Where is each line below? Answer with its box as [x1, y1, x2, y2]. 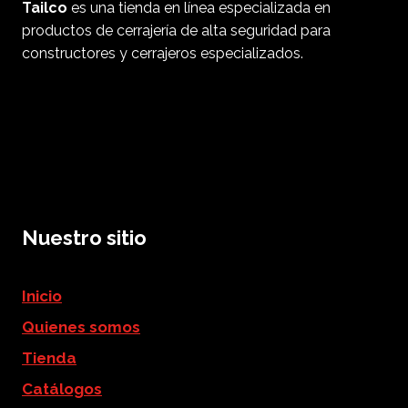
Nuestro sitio [22, 226, 147, 250]
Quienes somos [22, 318, 140, 336]
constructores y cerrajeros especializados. [22, 45, 303, 62]
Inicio [22, 287, 62, 305]
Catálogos [22, 380, 102, 398]
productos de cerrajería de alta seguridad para [22, 22, 331, 39]
